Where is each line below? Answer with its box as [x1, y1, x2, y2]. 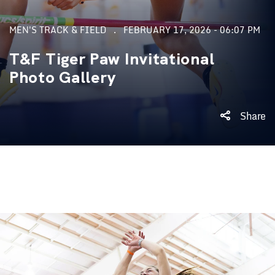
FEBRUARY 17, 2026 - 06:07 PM [123, 23, 260, 37]
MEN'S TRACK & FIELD [9, 23, 106, 37]
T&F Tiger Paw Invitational [9, 48, 215, 69]
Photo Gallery [9, 67, 117, 88]
